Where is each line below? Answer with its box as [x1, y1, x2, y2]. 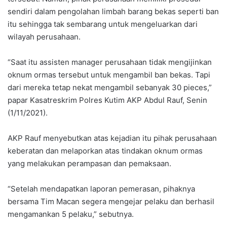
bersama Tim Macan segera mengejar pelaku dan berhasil [8, 197, 214, 207]
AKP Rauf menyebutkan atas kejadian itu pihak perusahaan [8, 133, 217, 143]
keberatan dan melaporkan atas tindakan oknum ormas [8, 146, 203, 156]
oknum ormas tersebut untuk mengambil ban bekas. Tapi [8, 70, 210, 80]
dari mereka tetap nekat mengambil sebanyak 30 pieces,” [8, 83, 212, 93]
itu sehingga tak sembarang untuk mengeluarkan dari [8, 19, 198, 29]
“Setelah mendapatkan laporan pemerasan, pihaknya [8, 184, 195, 194]
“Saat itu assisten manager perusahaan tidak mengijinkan [8, 57, 212, 67]
